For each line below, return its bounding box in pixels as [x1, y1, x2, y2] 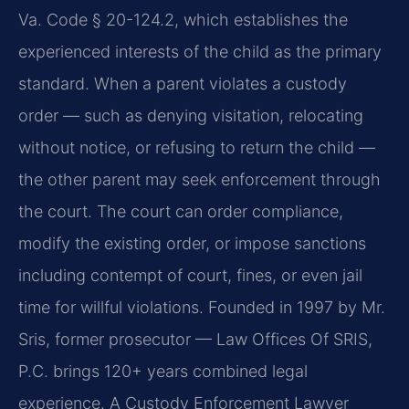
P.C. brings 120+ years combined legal [18, 362, 308, 382]
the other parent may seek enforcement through [18, 170, 381, 190]
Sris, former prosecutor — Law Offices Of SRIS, [18, 330, 372, 350]
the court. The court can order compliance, [18, 202, 343, 222]
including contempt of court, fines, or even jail [18, 266, 362, 286]
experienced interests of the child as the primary [18, 42, 382, 62]
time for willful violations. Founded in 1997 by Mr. [18, 298, 385, 318]
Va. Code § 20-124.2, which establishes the [18, 10, 348, 30]
